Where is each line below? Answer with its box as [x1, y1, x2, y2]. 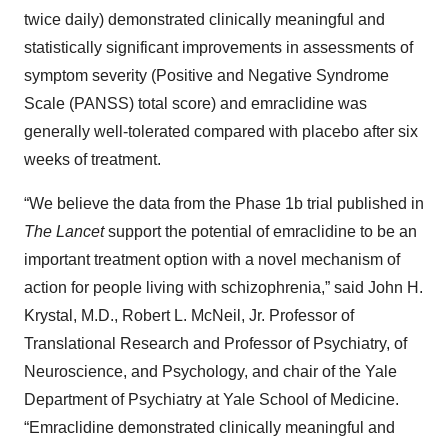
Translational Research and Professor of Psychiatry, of [24, 335, 407, 352]
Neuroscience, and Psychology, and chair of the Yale [24, 363, 397, 380]
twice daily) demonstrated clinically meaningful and [24, 11, 385, 28]
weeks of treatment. [24, 151, 161, 168]
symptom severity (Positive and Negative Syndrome [24, 67, 389, 84]
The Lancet [24, 223, 104, 240]
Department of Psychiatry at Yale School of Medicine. [24, 391, 399, 408]
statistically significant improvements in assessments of [24, 39, 413, 56]
